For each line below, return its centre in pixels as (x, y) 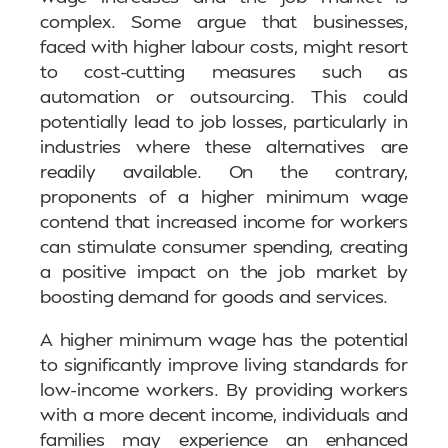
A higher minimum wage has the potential (224, 339)
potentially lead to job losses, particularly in (224, 121)
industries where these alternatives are (224, 146)
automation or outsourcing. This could (224, 96)
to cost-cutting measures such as (224, 71)
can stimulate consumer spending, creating (224, 246)
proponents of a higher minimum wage (224, 196)
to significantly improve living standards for (224, 364)
